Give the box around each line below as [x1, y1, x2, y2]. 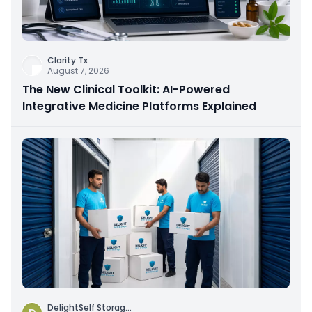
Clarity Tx [47, 54, 88, 66]
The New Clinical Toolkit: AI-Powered [22, 81, 230, 97]
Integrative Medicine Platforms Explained [22, 97, 256, 114]
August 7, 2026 [47, 64, 109, 77]
